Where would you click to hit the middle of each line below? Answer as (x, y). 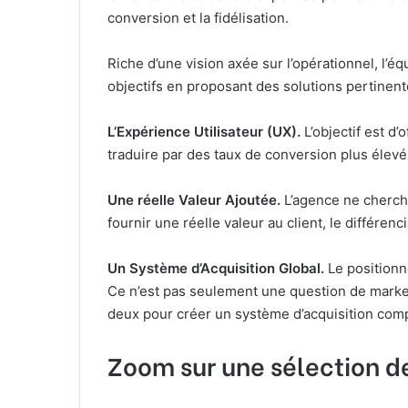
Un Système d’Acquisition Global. (216, 268)
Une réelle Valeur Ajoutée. (194, 199)
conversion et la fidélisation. (198, 17)
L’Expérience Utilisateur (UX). (206, 131)
